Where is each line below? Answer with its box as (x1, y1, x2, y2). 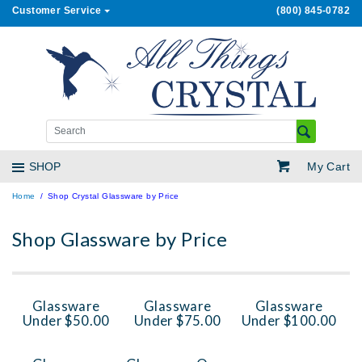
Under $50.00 (22, 312, 110, 330)
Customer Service (12, 5, 102, 17)
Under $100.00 (241, 312, 337, 330)
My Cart (297, 159, 350, 173)
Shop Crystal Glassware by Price (48, 192, 179, 201)
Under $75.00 (133, 312, 221, 330)
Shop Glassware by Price (12, 227, 228, 251)
